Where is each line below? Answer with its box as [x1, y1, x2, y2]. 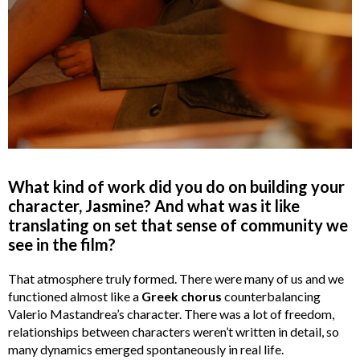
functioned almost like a [8, 288, 141, 304]
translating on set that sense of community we [8, 215, 348, 235]
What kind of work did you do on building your [8, 176, 345, 196]
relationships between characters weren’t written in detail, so [8, 323, 339, 339]
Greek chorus [141, 288, 222, 304]
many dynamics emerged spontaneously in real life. [8, 341, 284, 357]
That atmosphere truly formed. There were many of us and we [8, 270, 344, 286]
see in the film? [8, 234, 116, 254]
